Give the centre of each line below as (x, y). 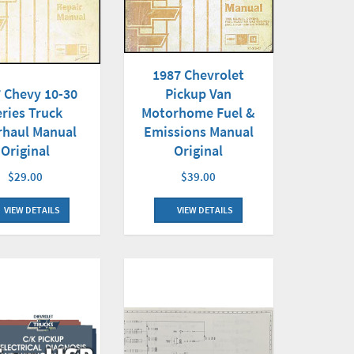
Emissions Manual (198, 132)
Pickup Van (199, 94)
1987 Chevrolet (199, 75)
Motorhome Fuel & (199, 113)
